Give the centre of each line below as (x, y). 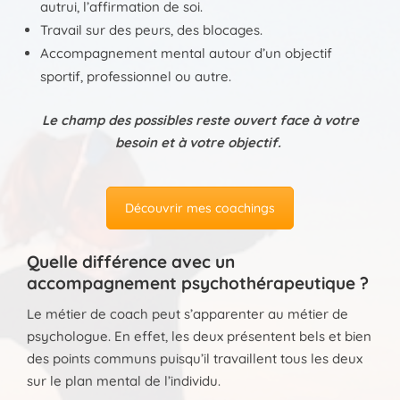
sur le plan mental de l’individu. (124, 380)
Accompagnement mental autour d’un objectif (186, 54)
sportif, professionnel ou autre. (136, 77)
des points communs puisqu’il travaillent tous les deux (195, 358)
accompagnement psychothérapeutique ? (198, 283)
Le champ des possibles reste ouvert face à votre (200, 121)
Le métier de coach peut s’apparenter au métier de (187, 313)
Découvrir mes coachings (200, 208)
